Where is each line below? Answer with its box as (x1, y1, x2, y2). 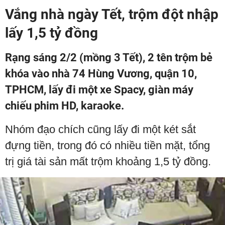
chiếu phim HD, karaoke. (5, 99, 124, 112)
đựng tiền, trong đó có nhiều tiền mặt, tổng (5, 139, 210, 152)
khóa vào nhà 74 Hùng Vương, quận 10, (5, 67, 197, 80)
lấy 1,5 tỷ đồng (5, 25, 98, 41)
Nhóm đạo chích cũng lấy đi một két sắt (5, 123, 196, 136)
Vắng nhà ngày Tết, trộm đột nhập (5, 6, 218, 23)
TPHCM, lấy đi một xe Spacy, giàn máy (5, 83, 193, 96)
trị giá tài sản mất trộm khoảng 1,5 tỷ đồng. (5, 155, 211, 168)
